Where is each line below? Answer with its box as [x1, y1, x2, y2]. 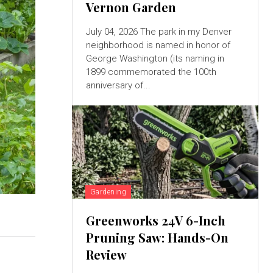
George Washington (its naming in [85, 53, 224, 65]
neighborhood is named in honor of [85, 40, 230, 51]
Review [85, 246, 127, 263]
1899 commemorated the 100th [85, 66, 216, 78]
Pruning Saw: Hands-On [85, 229, 229, 246]
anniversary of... [85, 80, 151, 91]
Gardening [90, 188, 127, 197]
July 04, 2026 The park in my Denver [85, 26, 140, 38]
